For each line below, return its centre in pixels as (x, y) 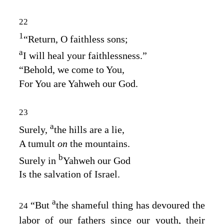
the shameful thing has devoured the (131, 205)
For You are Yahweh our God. (78, 83)
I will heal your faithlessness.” (85, 55)
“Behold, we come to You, (72, 69)
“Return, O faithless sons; (76, 39)
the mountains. (100, 143)
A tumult (38, 143)
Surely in (39, 160)
